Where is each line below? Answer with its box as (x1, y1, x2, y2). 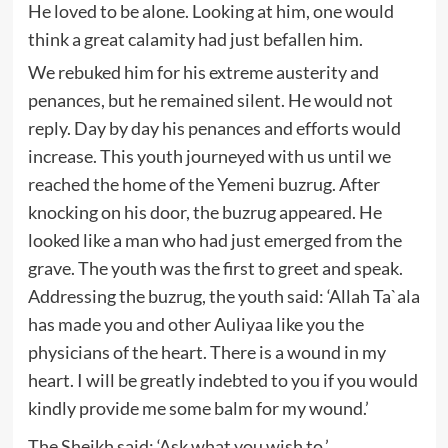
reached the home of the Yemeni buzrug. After (27, 172, 380, 195)
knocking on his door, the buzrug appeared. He (27, 200, 382, 223)
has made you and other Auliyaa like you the (27, 312, 364, 335)
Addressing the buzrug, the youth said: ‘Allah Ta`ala (27, 284, 420, 307)
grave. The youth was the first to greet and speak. (27, 256, 403, 279)
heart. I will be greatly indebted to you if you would (27, 368, 418, 391)
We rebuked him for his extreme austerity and (27, 60, 379, 83)
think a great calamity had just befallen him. (27, 27, 363, 50)
